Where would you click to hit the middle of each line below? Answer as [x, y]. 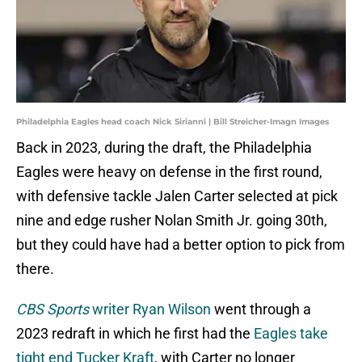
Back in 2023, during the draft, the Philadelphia [164, 148]
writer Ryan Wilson [150, 309]
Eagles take [291, 334]
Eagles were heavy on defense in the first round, [169, 172]
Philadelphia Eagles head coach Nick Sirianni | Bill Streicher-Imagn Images [173, 122]
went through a [261, 309]
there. [35, 269]
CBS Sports [53, 309]
